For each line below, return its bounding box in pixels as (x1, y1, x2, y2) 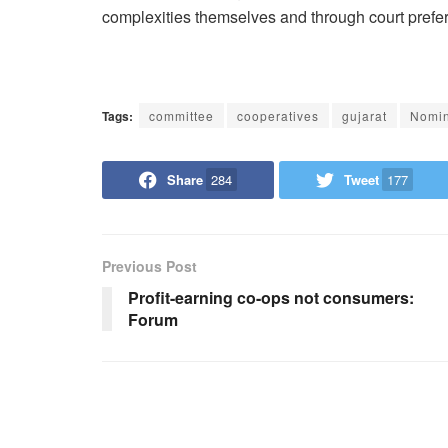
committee (149, 106, 214, 124)
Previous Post (102, 255, 197, 276)
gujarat (342, 106, 387, 124)
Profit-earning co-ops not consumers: (128, 285, 414, 309)
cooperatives (237, 106, 319, 124)
